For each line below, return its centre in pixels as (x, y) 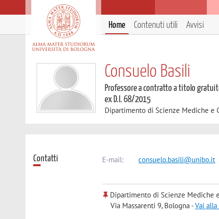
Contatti (46, 158)
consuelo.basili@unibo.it (177, 159)
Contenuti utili (156, 25)
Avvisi (195, 25)
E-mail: (113, 159)
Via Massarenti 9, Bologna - (153, 206)
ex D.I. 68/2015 (128, 99)
